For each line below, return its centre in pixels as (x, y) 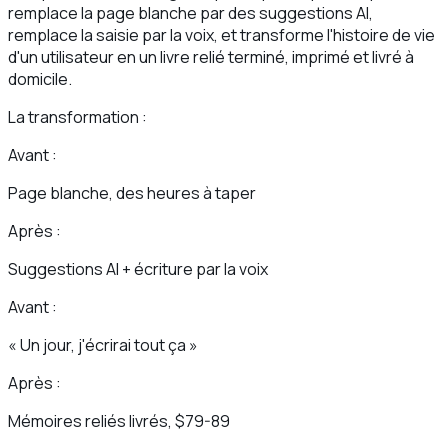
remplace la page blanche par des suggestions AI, (190, 13)
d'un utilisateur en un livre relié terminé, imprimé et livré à (211, 57)
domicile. (40, 79)
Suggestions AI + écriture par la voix (138, 269)
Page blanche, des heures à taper (132, 193)
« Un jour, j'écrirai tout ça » (103, 345)
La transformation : (77, 117)
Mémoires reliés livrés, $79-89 (119, 421)
